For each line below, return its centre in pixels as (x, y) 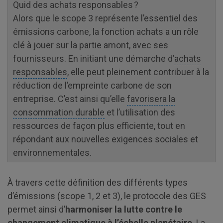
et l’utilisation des (140, 112)
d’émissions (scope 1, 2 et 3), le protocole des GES (107, 196)
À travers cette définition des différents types (98, 182)
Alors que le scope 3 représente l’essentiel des (105, 18)
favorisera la (151, 99)
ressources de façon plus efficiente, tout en (99, 125)
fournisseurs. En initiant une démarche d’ (94, 58)
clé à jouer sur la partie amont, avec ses (91, 45)
